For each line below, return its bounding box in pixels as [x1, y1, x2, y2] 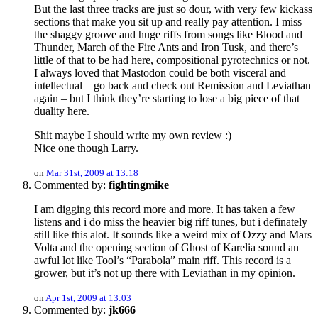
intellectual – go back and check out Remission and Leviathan [34, 79, 311, 92]
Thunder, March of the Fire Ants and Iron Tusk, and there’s [34, 41, 298, 54]
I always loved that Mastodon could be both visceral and [34, 67, 286, 79]
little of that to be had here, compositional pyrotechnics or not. [34, 54, 310, 67]
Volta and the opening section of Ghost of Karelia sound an [34, 241, 299, 254]
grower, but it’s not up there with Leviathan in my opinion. [34, 267, 295, 280]
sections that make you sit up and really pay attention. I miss [34, 16, 302, 28]
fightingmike [109, 179, 169, 192]
